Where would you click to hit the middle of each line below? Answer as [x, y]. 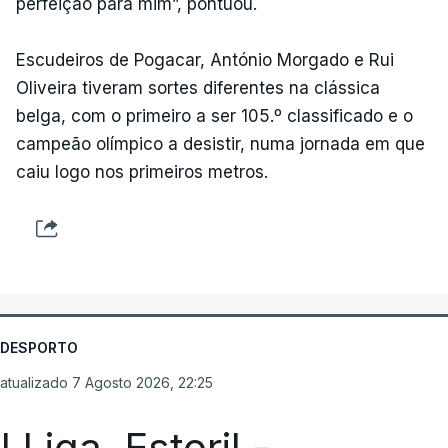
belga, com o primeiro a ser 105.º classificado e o [214, 115]
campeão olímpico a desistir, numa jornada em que [220, 143]
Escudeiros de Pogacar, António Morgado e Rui [205, 59]
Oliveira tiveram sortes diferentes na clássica [198, 87]
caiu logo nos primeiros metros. [142, 171]
